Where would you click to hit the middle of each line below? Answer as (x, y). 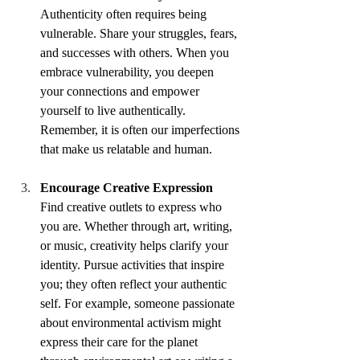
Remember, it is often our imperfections (141, 130)
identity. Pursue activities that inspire (134, 265)
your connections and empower (121, 92)
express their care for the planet (121, 342)
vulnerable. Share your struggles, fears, (140, 34)
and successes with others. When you (136, 53)
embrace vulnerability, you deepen (129, 72)
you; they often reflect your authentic (135, 284)
